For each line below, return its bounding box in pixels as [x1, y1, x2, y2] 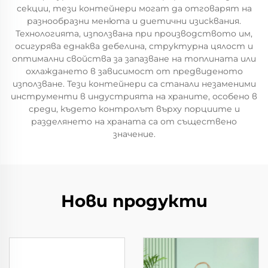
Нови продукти [60, 191, 208, 211]
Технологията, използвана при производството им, [16, 28, 252, 39]
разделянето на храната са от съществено [31, 116, 237, 127]
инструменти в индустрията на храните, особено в [11, 91, 257, 102]
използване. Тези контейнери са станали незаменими [12, 78, 256, 89]
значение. [112, 129, 156, 139]
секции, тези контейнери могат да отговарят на [16, 3, 252, 14]
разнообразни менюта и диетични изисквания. [27, 16, 241, 26]
